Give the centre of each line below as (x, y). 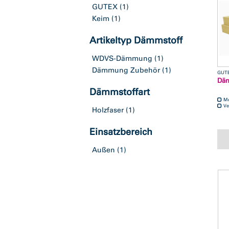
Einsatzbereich (121, 132)
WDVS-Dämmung (122, 59)
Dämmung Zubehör (126, 70)
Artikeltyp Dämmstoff (136, 40)
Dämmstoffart (120, 92)
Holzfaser (108, 110)
